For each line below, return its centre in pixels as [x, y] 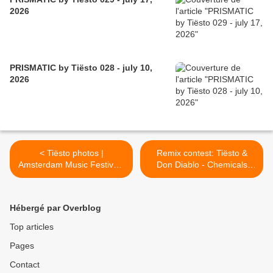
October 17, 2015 [71, 176]
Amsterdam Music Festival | [71, 165]
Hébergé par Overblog [55, 208]
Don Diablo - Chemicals [202, 165]
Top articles [32, 227]
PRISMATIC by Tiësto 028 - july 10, [81, 68]
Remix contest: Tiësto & [202, 153]
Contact [25, 265]
